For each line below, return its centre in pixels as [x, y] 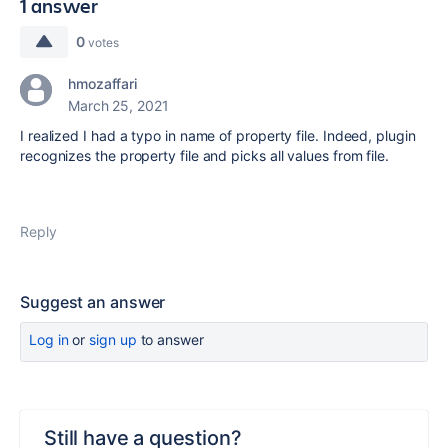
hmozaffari [103, 83]
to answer [170, 339]
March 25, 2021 [118, 105]
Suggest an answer [93, 302]
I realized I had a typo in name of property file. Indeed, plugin [218, 135]
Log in [49, 339]
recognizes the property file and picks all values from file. [204, 155]
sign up [113, 339]
